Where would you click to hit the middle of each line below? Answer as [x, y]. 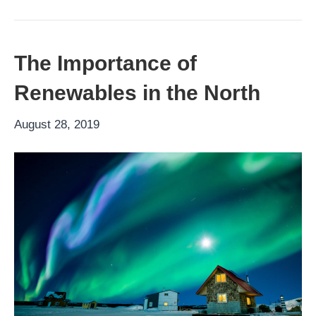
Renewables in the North [137, 93]
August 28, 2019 [57, 125]
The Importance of [105, 63]
